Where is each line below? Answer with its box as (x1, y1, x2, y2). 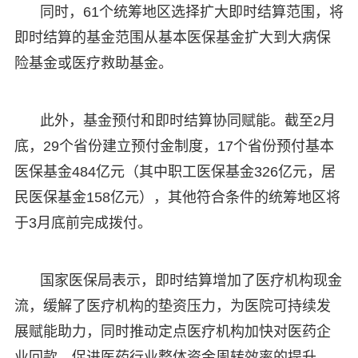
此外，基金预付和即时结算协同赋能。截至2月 (39, 112, 336, 129)
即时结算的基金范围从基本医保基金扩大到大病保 (14, 29, 331, 46)
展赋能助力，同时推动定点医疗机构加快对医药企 (14, 323, 331, 340)
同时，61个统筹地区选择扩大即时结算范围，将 (39, 3, 344, 20)
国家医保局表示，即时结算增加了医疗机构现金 (39, 272, 342, 288)
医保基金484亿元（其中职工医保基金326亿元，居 (14, 163, 336, 180)
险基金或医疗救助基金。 (14, 54, 173, 71)
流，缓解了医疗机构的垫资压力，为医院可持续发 (14, 297, 331, 314)
